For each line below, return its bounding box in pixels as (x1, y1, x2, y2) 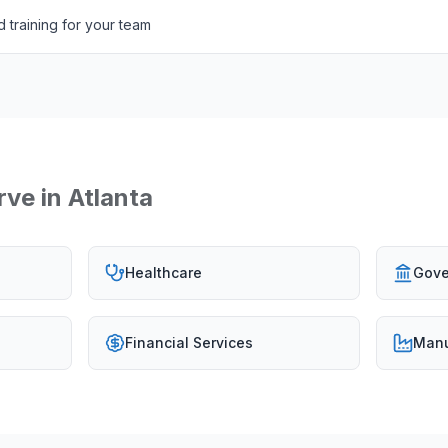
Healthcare (125, 264, 202, 281)
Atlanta (68, 183, 153, 212)
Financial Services (125, 334, 253, 351)
